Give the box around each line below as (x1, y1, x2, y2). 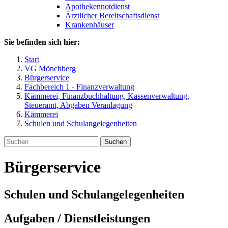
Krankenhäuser (65, 20, 114, 29)
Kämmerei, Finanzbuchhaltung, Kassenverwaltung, (24, 92, 189, 100)
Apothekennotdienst (65, 2, 130, 11)
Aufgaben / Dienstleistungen (4, 211, 150, 225)
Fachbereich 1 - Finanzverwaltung (24, 82, 134, 91)
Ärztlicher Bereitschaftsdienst (65, 11, 159, 20)
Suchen (104, 138, 127, 146)
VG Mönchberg (24, 64, 76, 73)
